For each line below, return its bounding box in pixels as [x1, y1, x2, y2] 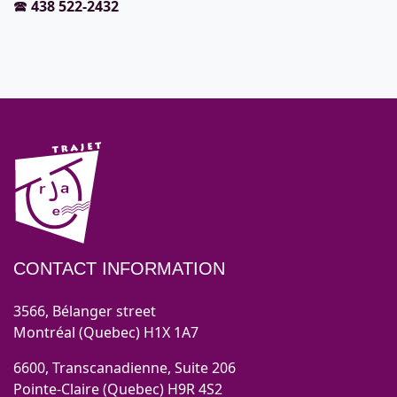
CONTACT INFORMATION [13, 259, 225, 279]
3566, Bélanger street [13, 301, 156, 322]
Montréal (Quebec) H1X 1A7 [13, 323, 198, 343]
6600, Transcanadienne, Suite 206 [13, 358, 236, 378]
